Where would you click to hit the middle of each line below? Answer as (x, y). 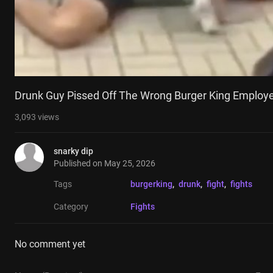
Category (71, 207)
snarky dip (73, 151)
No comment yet (50, 244)
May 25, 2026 (130, 164)
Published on (79, 164)
